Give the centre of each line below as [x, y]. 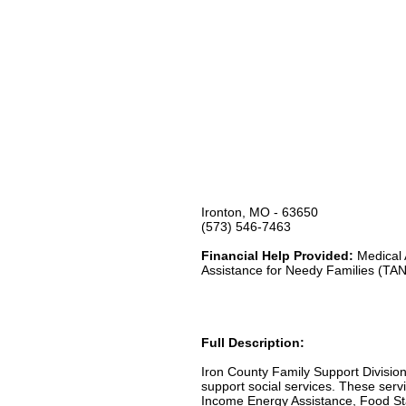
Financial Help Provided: [277, 255]
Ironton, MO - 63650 [260, 212]
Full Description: [253, 342]
